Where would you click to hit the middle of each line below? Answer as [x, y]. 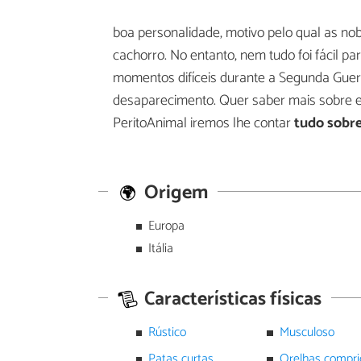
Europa [166, 226]
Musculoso [307, 333]
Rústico [167, 333]
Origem [174, 193]
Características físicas [231, 299]
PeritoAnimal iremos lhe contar [202, 124]
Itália [160, 249]
